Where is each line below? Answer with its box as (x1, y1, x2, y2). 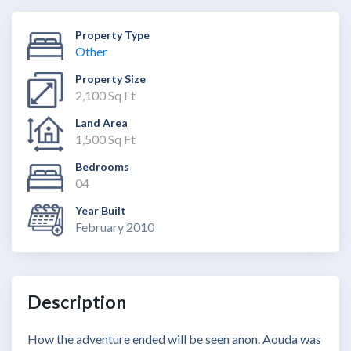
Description (27, 291, 126, 313)
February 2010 (75, 219, 154, 235)
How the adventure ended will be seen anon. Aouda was (27, 331, 321, 347)
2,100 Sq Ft (75, 88, 136, 103)
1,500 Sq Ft (75, 132, 136, 147)
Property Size (75, 72, 146, 86)
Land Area (75, 116, 128, 130)
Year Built (75, 204, 126, 218)
